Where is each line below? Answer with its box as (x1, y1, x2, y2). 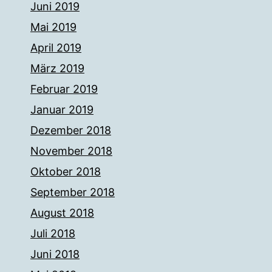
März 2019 (30, 62, 84, 75)
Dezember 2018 (30, 124, 111, 137)
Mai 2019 (30, 21, 76, 34)
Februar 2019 (30, 83, 98, 96)
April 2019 (30, 41, 81, 55)
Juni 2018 (30, 248, 80, 261)
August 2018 (30, 206, 94, 220)
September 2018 (30, 186, 115, 199)
